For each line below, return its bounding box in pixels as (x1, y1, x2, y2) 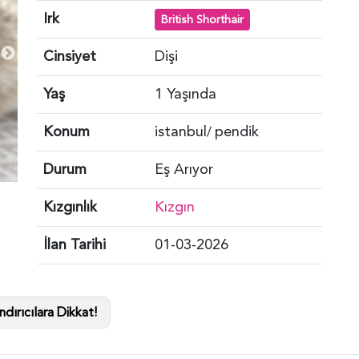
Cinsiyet (43, 46, 96, 67)
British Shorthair (160, 11, 244, 27)
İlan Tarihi (43, 234, 106, 255)
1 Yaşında (155, 83, 216, 104)
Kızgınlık (43, 196, 97, 217)
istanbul (155, 121, 207, 142)
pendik (215, 121, 259, 142)
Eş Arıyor (155, 159, 213, 179)
